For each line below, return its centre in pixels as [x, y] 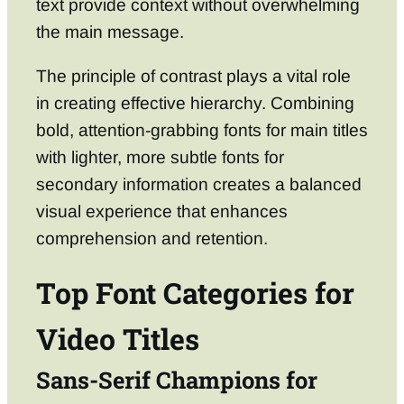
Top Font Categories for [195, 293]
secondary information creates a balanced [199, 185]
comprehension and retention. [152, 239]
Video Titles [118, 339]
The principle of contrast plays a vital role [193, 77]
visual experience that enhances [162, 212]
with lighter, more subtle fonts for [160, 158]
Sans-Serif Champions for [177, 380]
